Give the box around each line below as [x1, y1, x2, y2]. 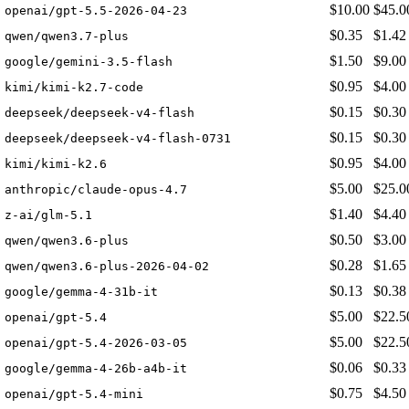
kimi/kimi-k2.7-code [5, 80, 143, 95]
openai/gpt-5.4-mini [5, 387, 143, 402]
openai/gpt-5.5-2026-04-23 [5, 4, 187, 18]
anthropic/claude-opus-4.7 [5, 183, 187, 197]
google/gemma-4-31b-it [5, 285, 158, 299]
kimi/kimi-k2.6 [5, 157, 107, 172]
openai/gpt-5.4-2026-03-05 [5, 336, 187, 351]
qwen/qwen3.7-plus [5, 29, 129, 44]
